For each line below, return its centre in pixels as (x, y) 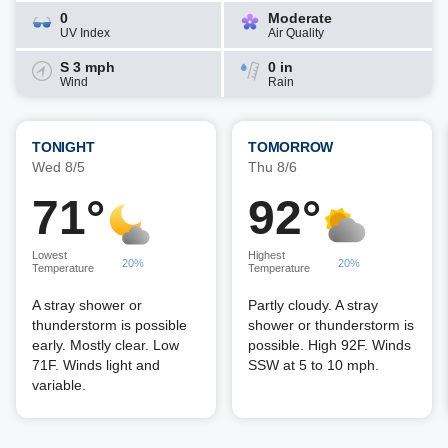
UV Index (85, 33)
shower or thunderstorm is (331, 325)
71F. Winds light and (96, 365)
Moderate (300, 18)
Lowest (49, 255)
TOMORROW (290, 147)
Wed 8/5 (58, 167)
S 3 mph (87, 67)
